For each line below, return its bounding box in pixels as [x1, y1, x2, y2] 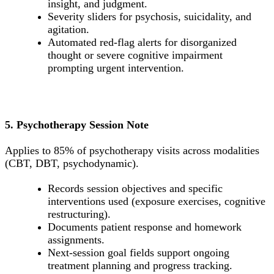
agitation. [48, 23, 89, 36]
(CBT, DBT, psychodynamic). [5, 157, 139, 170]
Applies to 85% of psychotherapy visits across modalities [5, 144, 259, 157]
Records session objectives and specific [48, 182, 223, 195]
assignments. [48, 234, 105, 246]
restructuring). [48, 208, 111, 221]
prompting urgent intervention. [48, 62, 184, 75]
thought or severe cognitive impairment [48, 49, 223, 62]
